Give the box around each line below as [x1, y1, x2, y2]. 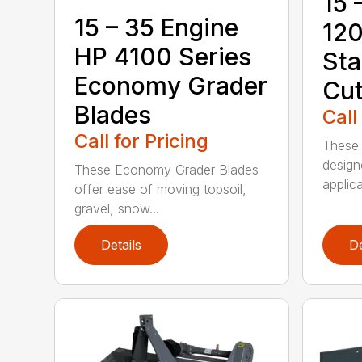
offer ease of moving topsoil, [74, 180, 247, 197]
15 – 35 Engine [74, 12, 239, 42]
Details [101, 236, 142, 253]
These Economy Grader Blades [74, 161, 259, 178]
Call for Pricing [74, 128, 209, 153]
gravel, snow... [74, 200, 160, 217]
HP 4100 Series [74, 41, 252, 71]
